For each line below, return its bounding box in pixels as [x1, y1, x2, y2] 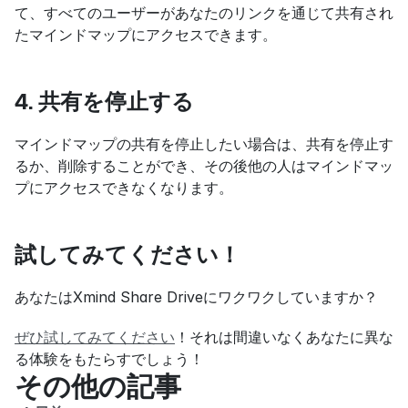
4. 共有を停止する [15, 90, 194, 114]
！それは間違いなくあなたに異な [175, 328, 393, 347]
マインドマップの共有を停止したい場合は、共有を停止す [15, 135, 393, 154]
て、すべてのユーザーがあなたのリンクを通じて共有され [15, 4, 393, 23]
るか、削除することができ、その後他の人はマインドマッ [15, 157, 393, 176]
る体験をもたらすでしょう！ [15, 350, 204, 369]
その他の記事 [15, 372, 181, 402]
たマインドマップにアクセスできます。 [15, 25, 277, 45]
